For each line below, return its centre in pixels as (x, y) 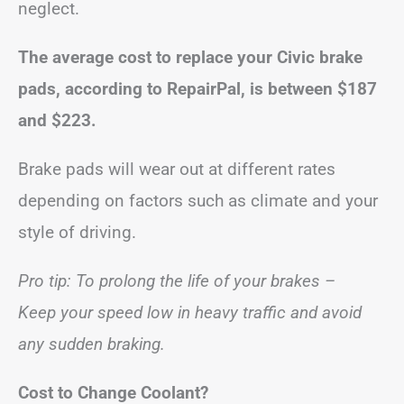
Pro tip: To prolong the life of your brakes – (177, 280)
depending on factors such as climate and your (198, 200)
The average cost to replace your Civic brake (190, 57)
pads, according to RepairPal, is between (178, 88)
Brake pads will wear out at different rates (177, 169)
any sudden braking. (92, 344)
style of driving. (77, 232)
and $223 (55, 120)
